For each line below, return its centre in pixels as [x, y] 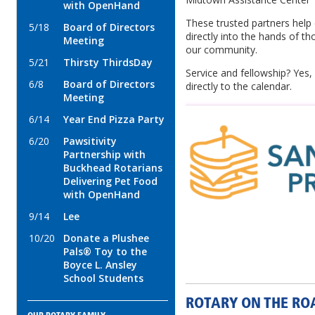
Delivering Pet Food [110, 181]
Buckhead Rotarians [113, 167]
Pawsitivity [90, 141]
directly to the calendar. [239, 86]
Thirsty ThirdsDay [108, 62]
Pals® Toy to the [105, 251]
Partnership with [104, 154]
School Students [103, 278]
